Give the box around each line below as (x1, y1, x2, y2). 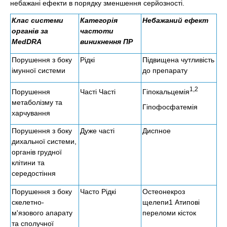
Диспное (142, 126, 171, 135)
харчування (12, 108, 50, 117)
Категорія (80, 16, 118, 24)
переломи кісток (142, 208, 196, 217)
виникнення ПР (80, 37, 133, 46)
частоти (80, 26, 113, 35)
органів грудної (12, 147, 62, 156)
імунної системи (12, 66, 65, 74)
